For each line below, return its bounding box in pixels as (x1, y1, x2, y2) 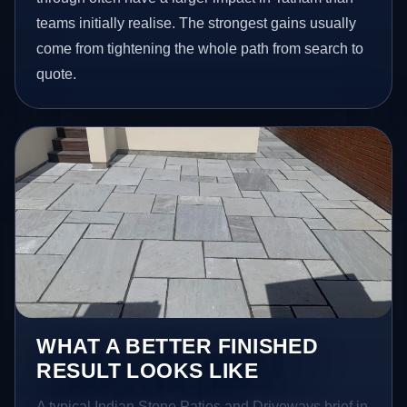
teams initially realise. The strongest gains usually (36, 15, 357, 31)
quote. (36, 65, 77, 82)
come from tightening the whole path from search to (36, 40, 364, 56)
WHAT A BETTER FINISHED (36, 334, 319, 359)
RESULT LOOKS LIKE (36, 359, 259, 383)
